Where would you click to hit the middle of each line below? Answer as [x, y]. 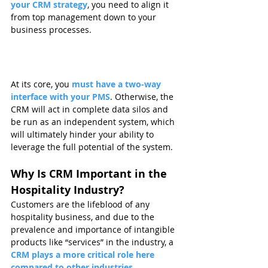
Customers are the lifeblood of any [81, 205]
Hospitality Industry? [68, 190]
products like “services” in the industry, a [93, 242]
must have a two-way [118, 84]
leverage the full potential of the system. [92, 147]
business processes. [51, 30]
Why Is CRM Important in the [90, 174]
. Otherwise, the [143, 97]
